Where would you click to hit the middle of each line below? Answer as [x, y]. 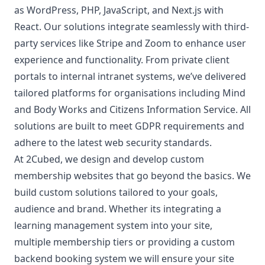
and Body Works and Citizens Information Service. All [132, 109]
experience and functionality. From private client [122, 59]
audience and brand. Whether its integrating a [118, 209]
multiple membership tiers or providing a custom [125, 242]
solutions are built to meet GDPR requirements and [129, 126]
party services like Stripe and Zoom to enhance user [130, 43]
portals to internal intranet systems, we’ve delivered [130, 76]
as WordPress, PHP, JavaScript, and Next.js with [119, 10]
